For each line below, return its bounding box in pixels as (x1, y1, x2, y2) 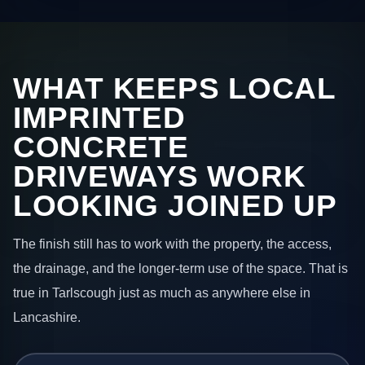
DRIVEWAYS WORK (13, 159, 306, 193)
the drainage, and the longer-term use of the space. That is (13, 261, 348, 276)
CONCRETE (13, 130, 189, 164)
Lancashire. (13, 310, 81, 325)
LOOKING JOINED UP (13, 188, 337, 222)
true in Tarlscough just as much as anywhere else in (13, 285, 310, 301)
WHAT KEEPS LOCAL (13, 71, 336, 105)
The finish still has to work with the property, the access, (13, 236, 332, 252)
